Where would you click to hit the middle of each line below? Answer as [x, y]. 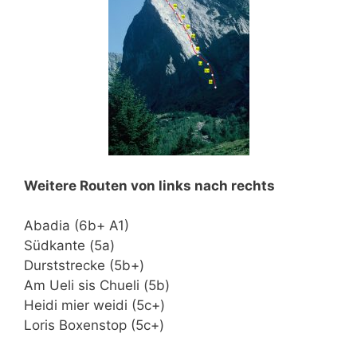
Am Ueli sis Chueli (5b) [97, 286]
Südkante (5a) [69, 246]
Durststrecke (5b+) [84, 266]
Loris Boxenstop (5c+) [94, 326]
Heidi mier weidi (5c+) [94, 306]
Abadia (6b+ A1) [76, 226]
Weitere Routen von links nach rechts [149, 185]
